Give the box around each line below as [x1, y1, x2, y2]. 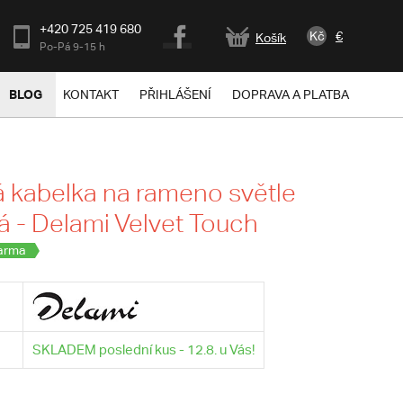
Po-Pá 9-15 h [40, 40, 105, 53]
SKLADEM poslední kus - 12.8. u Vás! [31, 342, 255, 357]
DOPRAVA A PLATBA [232, 87, 349, 102]
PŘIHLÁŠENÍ [139, 87, 211, 102]
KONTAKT [63, 87, 119, 102]
